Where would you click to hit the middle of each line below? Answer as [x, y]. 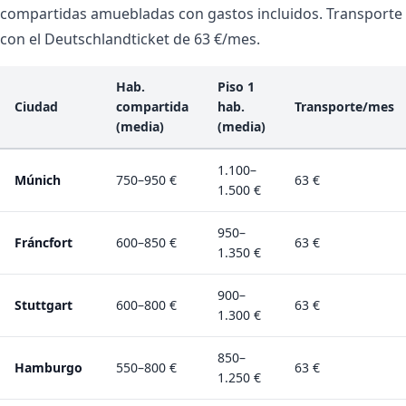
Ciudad [36, 106]
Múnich [38, 179]
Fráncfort [43, 242]
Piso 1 [236, 86]
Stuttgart [43, 304]
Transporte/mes [344, 106]
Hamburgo [48, 367]
